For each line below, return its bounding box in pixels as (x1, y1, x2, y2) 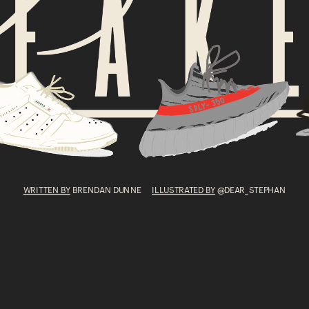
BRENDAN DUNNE (70, 182, 152, 195)
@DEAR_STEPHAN (215, 182, 286, 195)
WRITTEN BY (23, 182, 70, 195)
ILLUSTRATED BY (152, 182, 215, 195)
